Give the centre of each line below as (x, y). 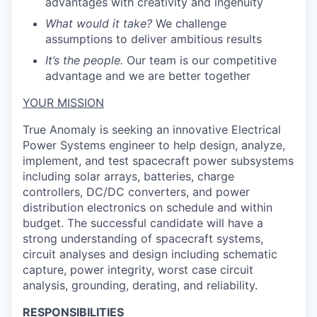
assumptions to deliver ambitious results (154, 39)
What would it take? (99, 23)
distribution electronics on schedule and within (148, 207)
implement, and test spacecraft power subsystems (158, 161)
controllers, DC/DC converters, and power (136, 192)
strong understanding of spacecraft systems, (143, 238)
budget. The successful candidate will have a (143, 223)
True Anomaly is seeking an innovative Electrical (152, 129)
